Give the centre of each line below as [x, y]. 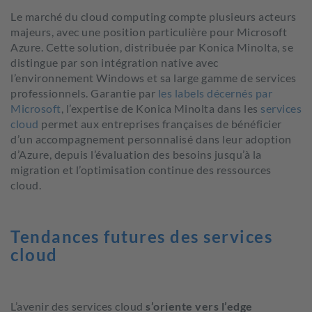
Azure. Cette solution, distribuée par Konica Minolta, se [152, 47]
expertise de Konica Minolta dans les [165, 108]
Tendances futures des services [141, 236]
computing [138, 16]
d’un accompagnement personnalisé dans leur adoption [151, 139]
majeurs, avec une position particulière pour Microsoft [149, 32]
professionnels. [50, 93]
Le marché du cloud [61, 16]
